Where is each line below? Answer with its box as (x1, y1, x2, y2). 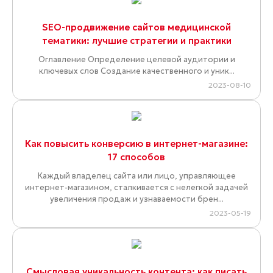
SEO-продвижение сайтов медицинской (42, 21, 231, 34)
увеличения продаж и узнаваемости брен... (49, 194, 224, 205)
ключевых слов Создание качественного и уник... (38, 66, 235, 77)
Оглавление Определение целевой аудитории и (38, 54, 235, 65)
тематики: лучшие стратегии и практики (41, 35, 232, 47)
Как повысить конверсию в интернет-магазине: (25, 138, 248, 150)
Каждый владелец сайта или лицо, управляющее (37, 171, 236, 182)
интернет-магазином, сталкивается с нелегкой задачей (25, 182, 248, 193)
